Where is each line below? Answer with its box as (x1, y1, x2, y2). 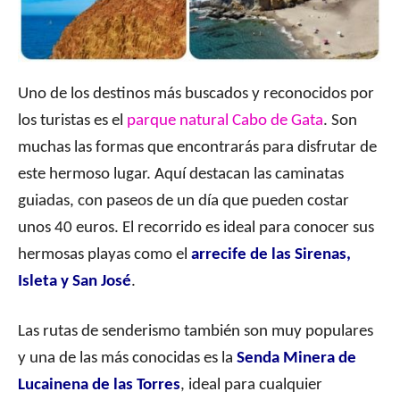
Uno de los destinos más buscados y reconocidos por (18, 86, 374, 104)
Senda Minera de (237, 350, 356, 368)
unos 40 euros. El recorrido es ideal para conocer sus (18, 220, 374, 237)
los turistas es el (18, 112, 127, 130)
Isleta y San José (18, 273, 131, 291)
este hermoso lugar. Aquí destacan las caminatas (18, 166, 344, 184)
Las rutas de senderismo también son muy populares (18, 323, 373, 341)
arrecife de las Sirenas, (191, 246, 351, 264)
